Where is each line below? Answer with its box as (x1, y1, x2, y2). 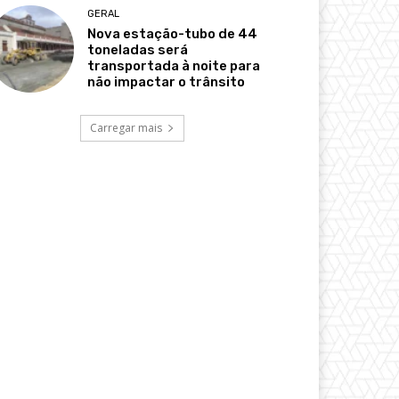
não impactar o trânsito (87, 73, 246, 90)
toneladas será (87, 41, 189, 58)
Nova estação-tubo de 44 (87, 25, 258, 42)
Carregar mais (89, 119, 162, 135)
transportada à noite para (87, 57, 261, 74)
